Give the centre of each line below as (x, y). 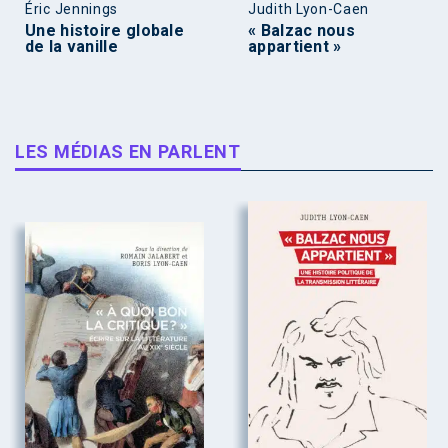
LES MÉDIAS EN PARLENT (128, 152)
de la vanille (71, 47)
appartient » (295, 47)
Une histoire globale (105, 31)
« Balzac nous (301, 31)
